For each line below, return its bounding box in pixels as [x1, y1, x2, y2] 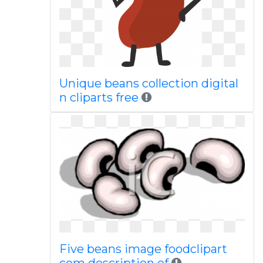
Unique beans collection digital [59, 76, 238, 90]
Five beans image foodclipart [59, 242, 227, 256]
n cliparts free [59, 90, 139, 104]
